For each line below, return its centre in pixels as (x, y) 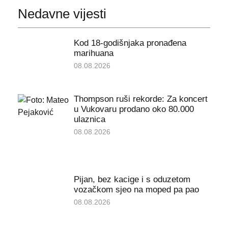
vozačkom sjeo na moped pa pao (136, 190)
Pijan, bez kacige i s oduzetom (132, 180)
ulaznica (89, 120)
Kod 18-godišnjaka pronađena (130, 43)
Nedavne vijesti (62, 13)
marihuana (93, 53)
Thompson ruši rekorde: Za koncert (140, 99)
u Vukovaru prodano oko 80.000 (134, 109)
